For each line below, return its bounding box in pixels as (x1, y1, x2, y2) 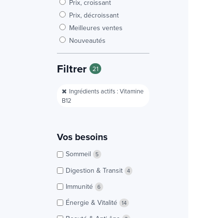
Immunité (66, 181, 95, 191)
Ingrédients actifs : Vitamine (69, 86, 144, 95)
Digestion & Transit (66, 165, 125, 175)
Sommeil (66, 149, 93, 159)
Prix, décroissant (69, 10, 119, 20)
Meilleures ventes (69, 22, 123, 33)
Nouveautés (69, 35, 106, 45)
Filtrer (57, 60, 90, 76)
